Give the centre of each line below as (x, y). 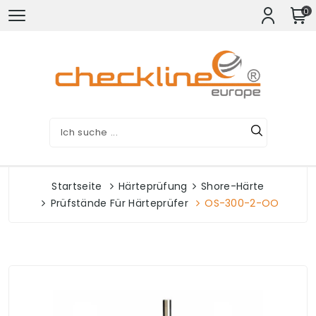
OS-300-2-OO (242, 203)
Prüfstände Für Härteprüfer (119, 203)
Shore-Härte (233, 186)
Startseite (77, 186)
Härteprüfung (153, 186)
